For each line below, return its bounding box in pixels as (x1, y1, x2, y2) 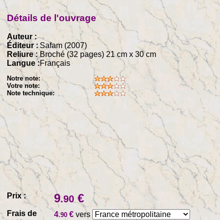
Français (40, 59, 71, 68)
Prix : (7, 192, 27, 200)
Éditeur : (7, 41, 39, 50)
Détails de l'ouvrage (7, 12, 97, 23)
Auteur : (7, 32, 37, 41)
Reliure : (7, 50, 38, 59)
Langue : (7, 59, 40, 68)
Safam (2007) (40, 41, 87, 50)
